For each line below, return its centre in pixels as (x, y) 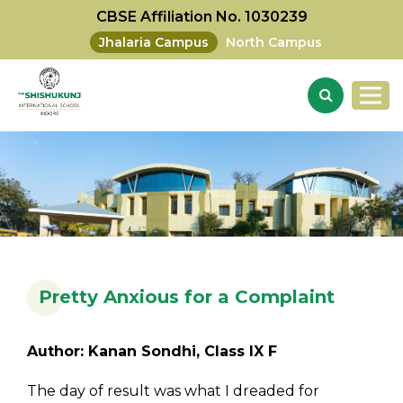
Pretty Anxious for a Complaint (187, 297)
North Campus (274, 42)
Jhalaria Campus (154, 42)
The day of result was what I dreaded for (173, 391)
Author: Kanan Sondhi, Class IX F (152, 352)
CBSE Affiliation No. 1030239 (201, 17)
